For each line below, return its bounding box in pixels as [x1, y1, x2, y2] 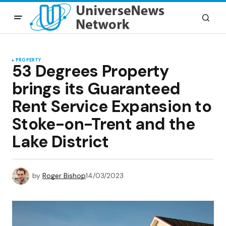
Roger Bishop [42, 171, 86, 180]
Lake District [12, 131, 109, 152]
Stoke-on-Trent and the [12, 114, 195, 135]
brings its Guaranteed [12, 78, 181, 99]
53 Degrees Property [12, 61, 169, 82]
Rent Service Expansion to [12, 96, 211, 117]
